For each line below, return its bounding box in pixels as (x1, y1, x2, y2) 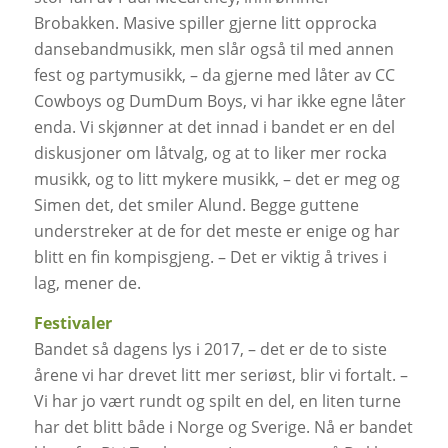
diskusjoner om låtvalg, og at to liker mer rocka (33, 142, 387, 165)
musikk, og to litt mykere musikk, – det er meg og (33, 168, 400, 191)
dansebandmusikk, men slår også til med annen (33, 38, 394, 61)
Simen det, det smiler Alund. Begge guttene (33, 194, 359, 217)
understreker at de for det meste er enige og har (33, 220, 400, 243)
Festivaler (33, 311, 112, 334)
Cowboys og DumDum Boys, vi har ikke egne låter (33, 90, 406, 113)
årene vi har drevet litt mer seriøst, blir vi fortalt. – (33, 363, 408, 386)
